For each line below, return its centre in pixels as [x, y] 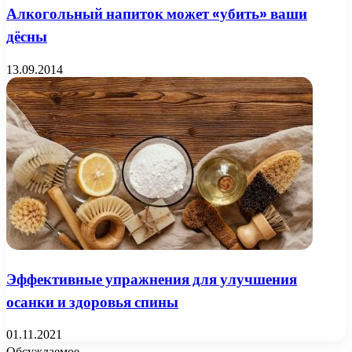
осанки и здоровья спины [92, 302]
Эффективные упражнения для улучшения [152, 279]
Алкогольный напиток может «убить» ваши [157, 14]
